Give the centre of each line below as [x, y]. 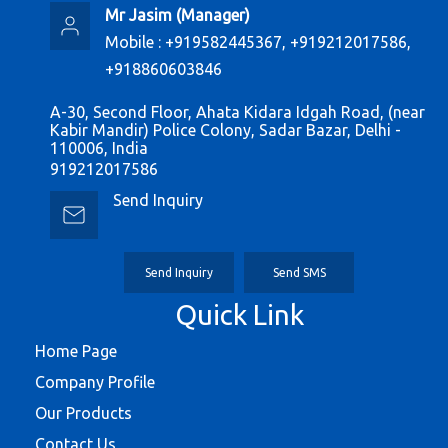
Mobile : [134, 41]
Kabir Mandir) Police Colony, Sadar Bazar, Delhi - [225, 129]
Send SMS [299, 272]
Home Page [76, 350]
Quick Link [239, 314]
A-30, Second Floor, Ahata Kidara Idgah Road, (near [237, 111]
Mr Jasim [138, 14]
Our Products [83, 412]
